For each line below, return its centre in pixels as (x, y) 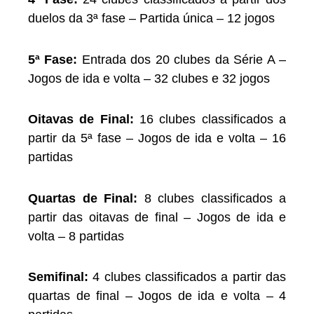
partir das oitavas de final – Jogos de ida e (157, 217)
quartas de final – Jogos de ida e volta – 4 (157, 296)
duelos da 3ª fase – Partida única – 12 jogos (151, 19)
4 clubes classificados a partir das (187, 277)
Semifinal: (58, 277)
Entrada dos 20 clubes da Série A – (184, 59)
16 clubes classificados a (213, 120)
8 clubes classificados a (212, 198)
